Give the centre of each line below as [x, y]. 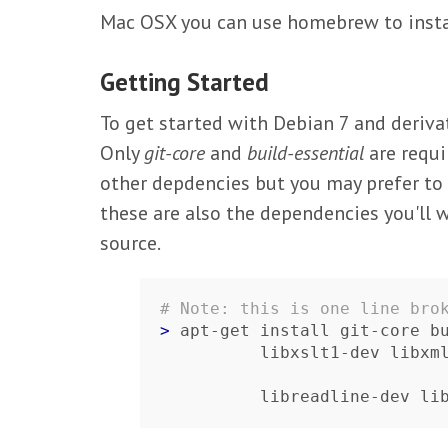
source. [130, 243]
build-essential [305, 153]
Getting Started [184, 82]
